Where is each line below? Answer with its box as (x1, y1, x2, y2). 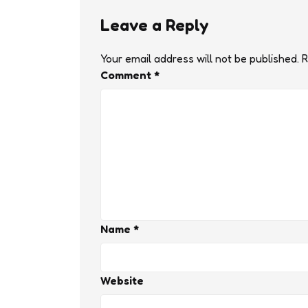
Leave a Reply (100, 14, 208, 35)
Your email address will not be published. (100, 51, 299, 65)
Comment (100, 67, 154, 82)
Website (100, 273, 144, 287)
